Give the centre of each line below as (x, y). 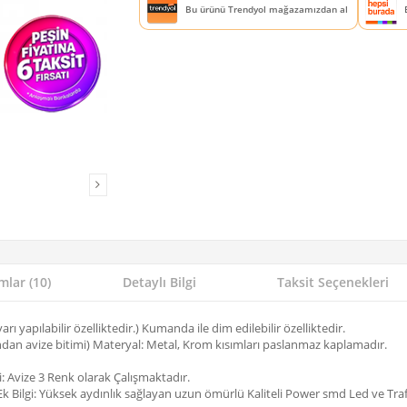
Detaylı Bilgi (159, 282)
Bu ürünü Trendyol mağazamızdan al (266, 9)
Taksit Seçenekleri (333, 282)
